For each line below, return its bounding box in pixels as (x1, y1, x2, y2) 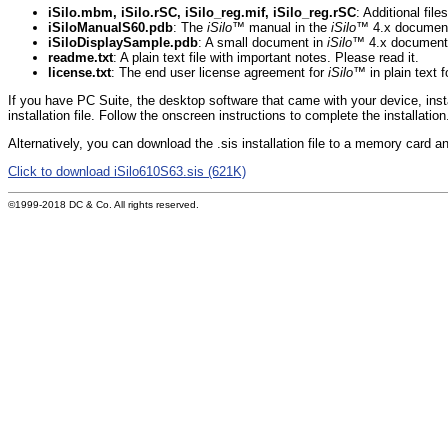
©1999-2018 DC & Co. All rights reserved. (8, 199, 199, 210)
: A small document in (198, 34, 327, 50)
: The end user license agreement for (111, 64, 328, 80)
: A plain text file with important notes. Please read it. (113, 49, 419, 65)
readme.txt (48, 49, 113, 65)
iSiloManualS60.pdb (48, 19, 173, 35)
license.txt (48, 64, 111, 80)
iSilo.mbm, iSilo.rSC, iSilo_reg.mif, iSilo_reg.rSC (48, 4, 356, 20)
